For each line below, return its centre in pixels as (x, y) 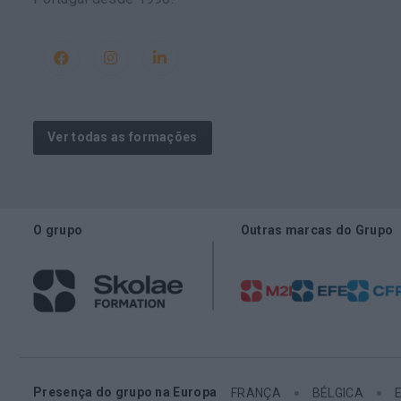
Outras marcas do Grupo (317, 230)
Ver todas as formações (123, 137)
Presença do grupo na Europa (125, 392)
